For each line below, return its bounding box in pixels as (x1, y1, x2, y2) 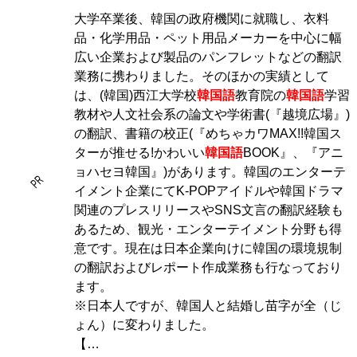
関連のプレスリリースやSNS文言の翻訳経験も (74, 203, 343, 217)
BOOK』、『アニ (243, 146, 343, 159)
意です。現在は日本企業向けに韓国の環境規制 (74, 241, 342, 255)
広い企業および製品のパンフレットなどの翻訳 (74, 50, 342, 64)
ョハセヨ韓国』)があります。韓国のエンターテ (74, 165, 346, 178)
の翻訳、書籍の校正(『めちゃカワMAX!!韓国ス (74, 127, 342, 140)
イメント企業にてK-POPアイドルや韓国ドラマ (74, 184, 343, 198)
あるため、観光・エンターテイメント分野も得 (74, 222, 342, 236)
